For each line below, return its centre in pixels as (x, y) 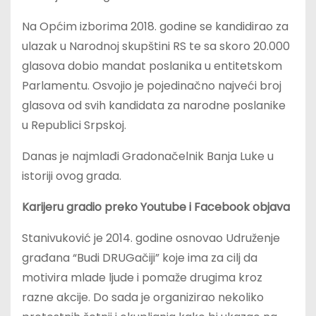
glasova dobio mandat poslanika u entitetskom (152, 66)
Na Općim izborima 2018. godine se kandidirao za (155, 27)
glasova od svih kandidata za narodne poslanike (154, 106)
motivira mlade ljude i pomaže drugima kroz (142, 278)
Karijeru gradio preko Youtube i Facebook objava (156, 207)
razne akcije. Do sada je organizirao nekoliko (143, 298)
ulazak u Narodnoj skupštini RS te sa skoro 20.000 (156, 47)
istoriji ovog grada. (72, 176)
